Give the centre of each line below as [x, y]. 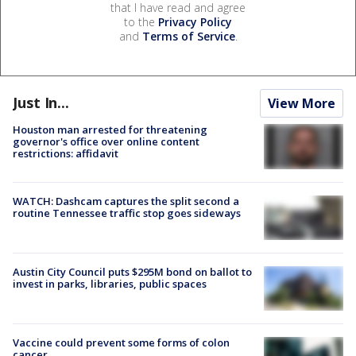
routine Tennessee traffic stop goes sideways [127, 213]
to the [141, 22]
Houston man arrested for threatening [110, 130]
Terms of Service [188, 37]
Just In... [41, 103]
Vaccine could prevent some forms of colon [121, 343]
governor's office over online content [106, 142]
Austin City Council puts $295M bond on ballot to [132, 271]
